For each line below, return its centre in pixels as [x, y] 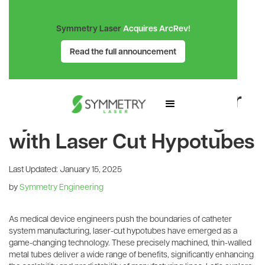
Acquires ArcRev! [156, 28]
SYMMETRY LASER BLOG [55, 71]
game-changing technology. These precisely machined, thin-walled [130, 242]
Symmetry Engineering [62, 186]
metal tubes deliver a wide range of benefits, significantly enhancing [131, 254]
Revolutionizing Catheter [125, 99]
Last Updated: [34, 169]
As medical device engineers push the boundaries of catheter [120, 218]
